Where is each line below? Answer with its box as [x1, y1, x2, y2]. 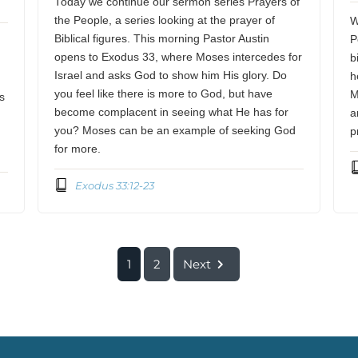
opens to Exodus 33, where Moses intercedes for [54, 50, 303, 63]
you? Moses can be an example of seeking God [54, 124, 296, 137]
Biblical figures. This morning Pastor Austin [54, 32, 270, 45]
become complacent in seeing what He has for [54, 105, 289, 118]
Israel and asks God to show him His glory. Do [54, 69, 288, 82]
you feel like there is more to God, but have [54, 87, 273, 100]
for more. [54, 142, 101, 155]
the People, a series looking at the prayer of [54, 14, 276, 26]
